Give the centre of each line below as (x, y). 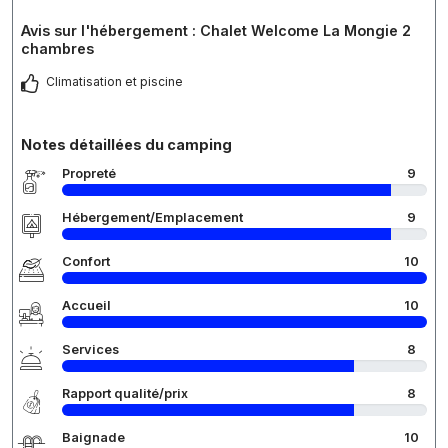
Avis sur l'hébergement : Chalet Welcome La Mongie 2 (216, 30)
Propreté (89, 173)
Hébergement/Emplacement (152, 217)
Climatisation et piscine (114, 81)
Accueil (86, 305)
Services (90, 349)
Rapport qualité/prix (125, 393)
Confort (86, 261)
